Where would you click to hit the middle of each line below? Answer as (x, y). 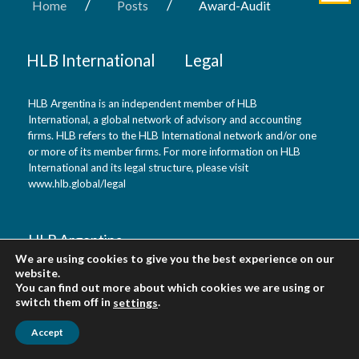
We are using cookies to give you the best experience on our (175, 258)
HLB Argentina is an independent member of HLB (143, 103)
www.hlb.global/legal (77, 184)
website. (38, 272)
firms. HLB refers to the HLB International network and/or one (172, 135)
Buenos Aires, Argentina (104, 281)
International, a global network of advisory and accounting (165, 119)
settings (135, 303)
